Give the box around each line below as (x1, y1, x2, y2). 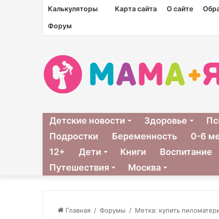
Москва (128, 162, 161, 173)
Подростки (49, 131, 98, 141)
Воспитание (160, 146, 212, 157)
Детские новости (49, 115, 125, 126)
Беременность (112, 131, 177, 141)
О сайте (167, 4, 193, 13)
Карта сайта (115, 4, 157, 13)
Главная (64, 206, 90, 214)
